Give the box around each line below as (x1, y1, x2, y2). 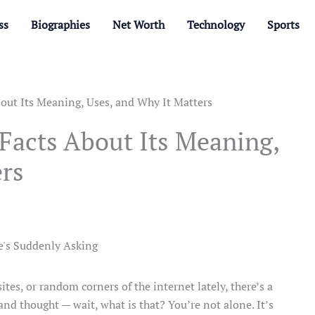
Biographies (31, 17, 90, 32)
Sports (267, 17, 300, 32)
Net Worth (112, 17, 165, 32)
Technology (187, 17, 245, 32)
